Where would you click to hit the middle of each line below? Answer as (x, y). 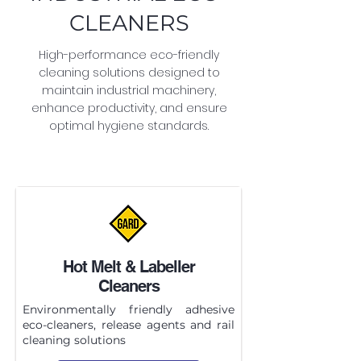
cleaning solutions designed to (129, 73)
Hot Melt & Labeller (129, 267)
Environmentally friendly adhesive (129, 309)
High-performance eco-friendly (129, 55)
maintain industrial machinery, (129, 90)
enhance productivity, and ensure (129, 108)
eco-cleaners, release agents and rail (129, 325)
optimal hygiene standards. (129, 126)
